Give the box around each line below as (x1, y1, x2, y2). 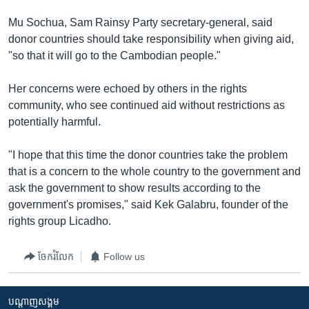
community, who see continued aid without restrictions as (8, 99, 285, 111)
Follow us (103, 250, 145, 262)
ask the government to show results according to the (8, 182, 261, 194)
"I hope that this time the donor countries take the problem (8, 149, 288, 161)
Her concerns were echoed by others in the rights (8, 83, 247, 94)
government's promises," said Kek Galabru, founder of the (8, 199, 288, 210)
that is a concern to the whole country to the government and (8, 166, 301, 177)
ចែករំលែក (38, 250, 74, 262)
